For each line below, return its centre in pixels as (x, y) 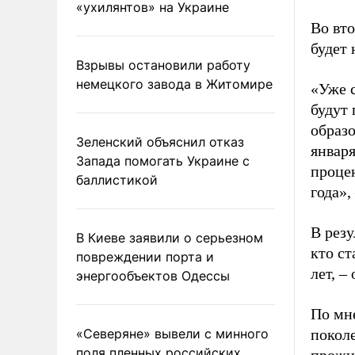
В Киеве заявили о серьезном (170, 238)
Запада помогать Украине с (163, 161)
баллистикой (117, 180)
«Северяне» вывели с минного (172, 334)
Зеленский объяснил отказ (160, 142)
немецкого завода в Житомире (174, 84)
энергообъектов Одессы (153, 276)
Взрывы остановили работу (163, 65)
